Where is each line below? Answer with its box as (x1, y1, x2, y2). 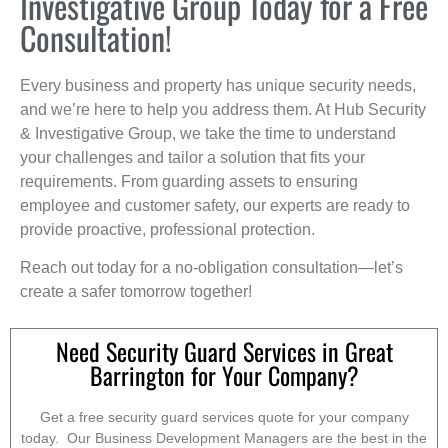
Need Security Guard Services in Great (55, 333, 393, 370)
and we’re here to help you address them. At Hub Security (20, 100, 426, 118)
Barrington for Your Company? (89, 357, 359, 394)
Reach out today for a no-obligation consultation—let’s (20, 258, 403, 276)
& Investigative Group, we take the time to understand (20, 124, 396, 142)
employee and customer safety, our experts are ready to (20, 196, 410, 214)
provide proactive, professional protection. (20, 220, 315, 238)
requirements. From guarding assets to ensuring (20, 172, 358, 190)
